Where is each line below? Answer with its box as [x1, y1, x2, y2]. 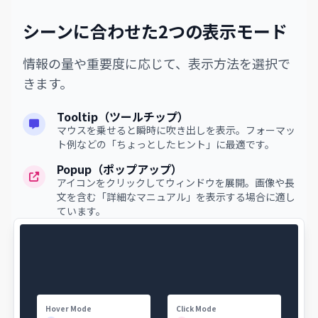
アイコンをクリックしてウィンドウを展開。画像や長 [57, 175, 295, 190]
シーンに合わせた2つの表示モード [23, 18, 287, 43]
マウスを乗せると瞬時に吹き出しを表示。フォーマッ [57, 123, 295, 137]
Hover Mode [45, 302, 92, 314]
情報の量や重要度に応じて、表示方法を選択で [23, 54, 290, 72]
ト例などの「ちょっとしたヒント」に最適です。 [57, 137, 275, 151]
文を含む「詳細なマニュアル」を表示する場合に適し [57, 190, 295, 204]
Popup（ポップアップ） [57, 160, 182, 177]
